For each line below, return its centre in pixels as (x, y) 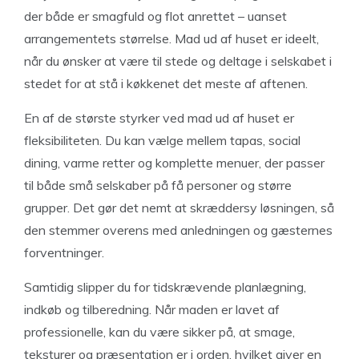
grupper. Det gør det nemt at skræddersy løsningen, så (179, 207)
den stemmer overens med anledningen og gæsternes (178, 230)
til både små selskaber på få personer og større (158, 185)
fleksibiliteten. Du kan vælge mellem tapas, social (162, 140)
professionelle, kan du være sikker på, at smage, (159, 331)
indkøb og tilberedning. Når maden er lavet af (152, 309)
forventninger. (64, 252)
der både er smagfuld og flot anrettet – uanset (155, 16)
